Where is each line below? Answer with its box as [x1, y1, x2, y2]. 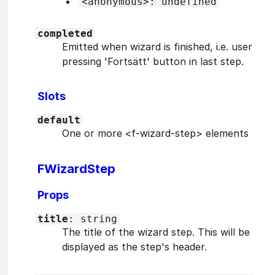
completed [37, 27, 93, 39]
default [37, 114, 80, 126]
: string [68, 212, 117, 225]
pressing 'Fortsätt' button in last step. [62, 55, 244, 68]
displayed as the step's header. [62, 240, 207, 253]
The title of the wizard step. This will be [62, 225, 250, 238]
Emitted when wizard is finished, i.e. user [62, 40, 252, 53]
